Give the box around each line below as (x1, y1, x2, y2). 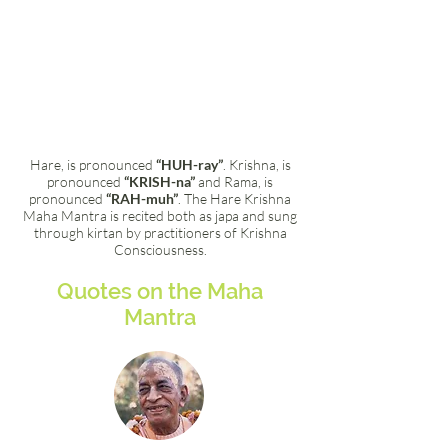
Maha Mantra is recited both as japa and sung (23, 207, 297, 224)
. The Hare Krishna (178, 190, 291, 207)
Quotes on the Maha (57, 278, 263, 304)
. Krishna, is (222, 156, 291, 173)
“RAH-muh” (106, 190, 178, 207)
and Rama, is (195, 173, 273, 190)
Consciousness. (113, 241, 207, 258)
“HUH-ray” (155, 156, 223, 173)
